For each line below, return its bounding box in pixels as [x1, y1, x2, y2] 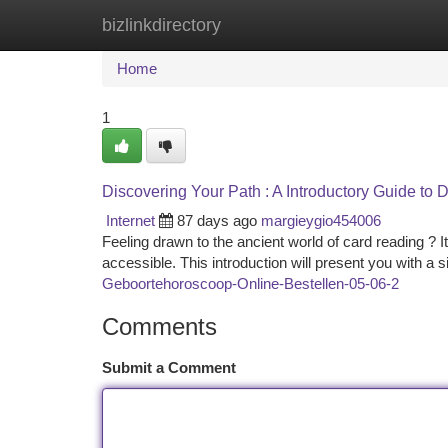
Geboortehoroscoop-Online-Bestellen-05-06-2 [102, 275, 399, 292]
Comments [102, 313, 217, 340]
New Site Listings [202, 16, 315, 33]
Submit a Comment [102, 359, 236, 376]
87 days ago [177, 212, 257, 229]
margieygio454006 [261, 212, 381, 229]
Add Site [345, 16, 400, 33]
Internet [106, 212, 155, 229]
